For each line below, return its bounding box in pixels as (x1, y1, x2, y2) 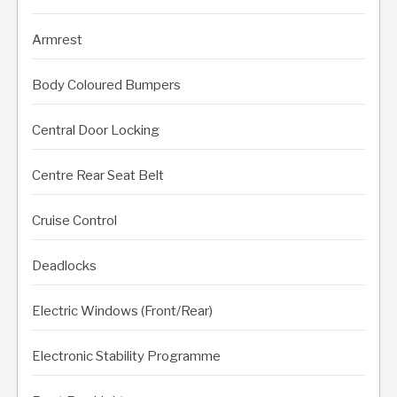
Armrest (32, 31, 82, 48)
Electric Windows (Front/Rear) (32, 302, 213, 319)
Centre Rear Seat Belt (32, 167, 164, 183)
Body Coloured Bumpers (32, 76, 181, 93)
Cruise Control (32, 212, 117, 229)
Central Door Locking (32, 121, 160, 138)
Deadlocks (32, 257, 97, 274)
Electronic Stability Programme (32, 347, 221, 364)
